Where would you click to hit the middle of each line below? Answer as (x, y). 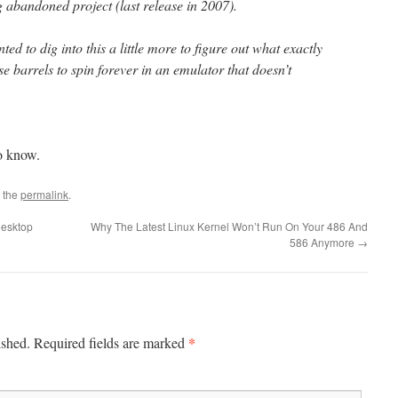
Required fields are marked (111, 342)
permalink (44, 194)
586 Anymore (323, 242)
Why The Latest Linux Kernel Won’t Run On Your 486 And (229, 226)
